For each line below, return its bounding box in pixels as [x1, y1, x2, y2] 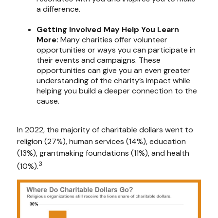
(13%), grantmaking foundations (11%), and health [17, 147, 189, 158]
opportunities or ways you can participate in [36, 44, 196, 55]
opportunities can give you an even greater [36, 65, 190, 75]
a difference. [36, 3, 80, 14]
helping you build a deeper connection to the [36, 85, 197, 96]
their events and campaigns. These [36, 54, 161, 65]
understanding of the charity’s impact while [36, 75, 190, 86]
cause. [36, 95, 59, 106]
